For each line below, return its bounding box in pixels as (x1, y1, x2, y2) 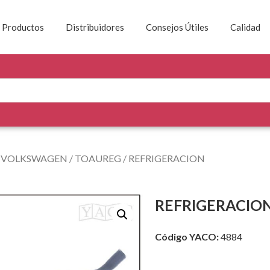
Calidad (230, 22, 260, 33)
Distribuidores (66, 22, 124, 33)
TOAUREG (75, 152, 121, 164)
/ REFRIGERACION (121, 152, 205, 164)
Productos (2, 22, 44, 33)
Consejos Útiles (146, 22, 209, 33)
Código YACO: (154, 231, 219, 242)
